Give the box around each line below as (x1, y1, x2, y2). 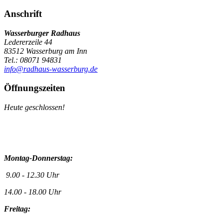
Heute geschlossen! (4, 103, 65, 111)
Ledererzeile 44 (4, 37, 52, 46)
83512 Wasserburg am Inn (4, 46, 87, 55)
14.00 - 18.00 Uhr (4, 188, 61, 196)
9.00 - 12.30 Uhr (4, 171, 59, 179)
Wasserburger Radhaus (4, 28, 80, 37)
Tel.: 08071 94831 (4, 55, 62, 64)
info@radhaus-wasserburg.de (4, 64, 98, 73)
